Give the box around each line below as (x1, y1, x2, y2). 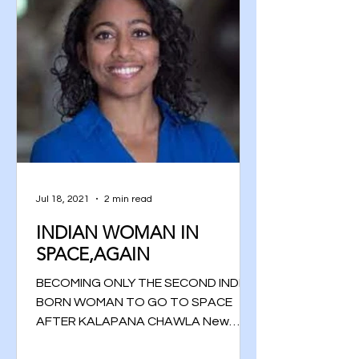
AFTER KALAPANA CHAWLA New (36, 315, 229, 328)
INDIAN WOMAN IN (36, 222, 199, 244)
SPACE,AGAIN (36, 244, 150, 265)
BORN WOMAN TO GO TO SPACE (36, 296, 232, 309)
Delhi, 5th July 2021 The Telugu (36, 334, 216, 347)
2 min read (104, 193, 152, 204)
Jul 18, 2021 (36, 193, 90, 204)
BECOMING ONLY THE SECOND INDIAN (36, 276, 259, 289)
